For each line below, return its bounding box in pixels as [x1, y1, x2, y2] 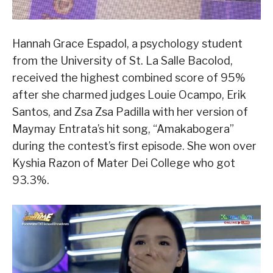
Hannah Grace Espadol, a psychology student [12, 37, 243, 51]
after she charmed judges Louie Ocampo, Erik [12, 88, 246, 102]
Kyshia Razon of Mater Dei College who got [12, 157, 235, 170]
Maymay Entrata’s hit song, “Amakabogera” [12, 122, 234, 136]
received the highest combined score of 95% [12, 71, 246, 85]
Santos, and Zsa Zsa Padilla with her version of [12, 105, 248, 119]
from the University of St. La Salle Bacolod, [12, 54, 233, 68]
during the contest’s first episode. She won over [12, 140, 257, 153]
